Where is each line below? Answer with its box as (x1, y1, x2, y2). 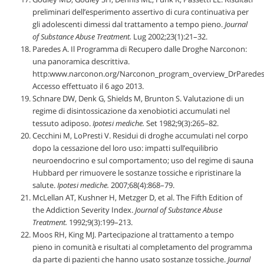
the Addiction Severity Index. (32, 204, 135, 216)
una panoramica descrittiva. (32, 56, 130, 67)
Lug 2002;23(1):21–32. (131, 31, 207, 42)
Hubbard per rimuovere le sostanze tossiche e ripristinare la (32, 167, 241, 179)
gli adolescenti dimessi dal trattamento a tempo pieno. (32, 19, 225, 30)
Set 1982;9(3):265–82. (144, 118, 219, 129)
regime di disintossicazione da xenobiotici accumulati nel (32, 105, 230, 117)
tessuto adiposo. (32, 118, 93, 129)
